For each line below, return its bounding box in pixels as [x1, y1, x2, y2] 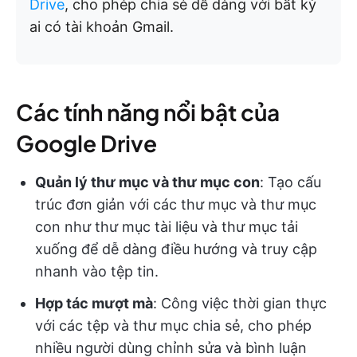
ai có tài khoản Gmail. [29, 18, 174, 35]
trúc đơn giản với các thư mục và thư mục [35, 195, 316, 213]
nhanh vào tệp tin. [35, 262, 159, 280]
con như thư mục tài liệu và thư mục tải [35, 218, 298, 235]
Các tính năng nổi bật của [16, 97, 280, 126]
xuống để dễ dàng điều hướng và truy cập [35, 240, 317, 257]
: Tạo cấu [260, 173, 321, 190]
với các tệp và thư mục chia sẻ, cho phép [35, 316, 312, 334]
